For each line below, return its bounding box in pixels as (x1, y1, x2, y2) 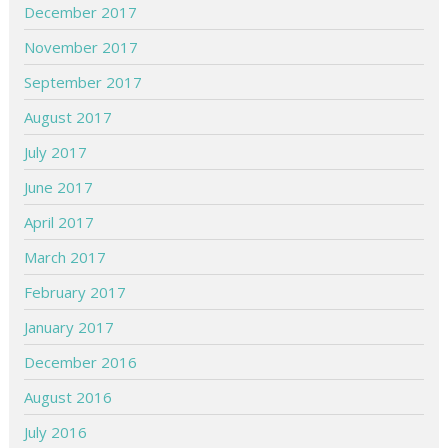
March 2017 (24, 246, 107, 267)
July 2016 (24, 421, 88, 442)
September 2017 (24, 71, 143, 92)
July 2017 (24, 141, 88, 162)
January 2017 (24, 316, 115, 337)
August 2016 (24, 386, 113, 407)
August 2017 (24, 106, 113, 127)
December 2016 (24, 351, 138, 372)
